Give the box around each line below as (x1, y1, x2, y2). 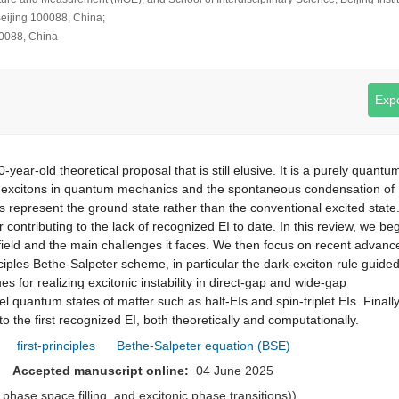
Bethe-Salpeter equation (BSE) (117, 338, 290, 353)
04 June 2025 (192, 363, 273, 378)
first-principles (17, 338, 95, 353)
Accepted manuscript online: (12, 363, 192, 378)
